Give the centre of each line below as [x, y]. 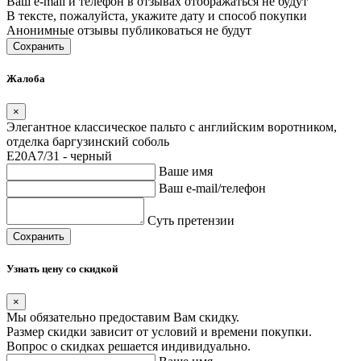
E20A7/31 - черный [59, 156]
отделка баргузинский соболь [88, 142]
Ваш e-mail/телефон [212, 189]
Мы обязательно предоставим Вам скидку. [123, 317]
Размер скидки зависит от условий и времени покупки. [159, 332]
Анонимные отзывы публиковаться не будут [129, 30]
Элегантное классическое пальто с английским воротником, [172, 127]
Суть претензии [191, 221]
